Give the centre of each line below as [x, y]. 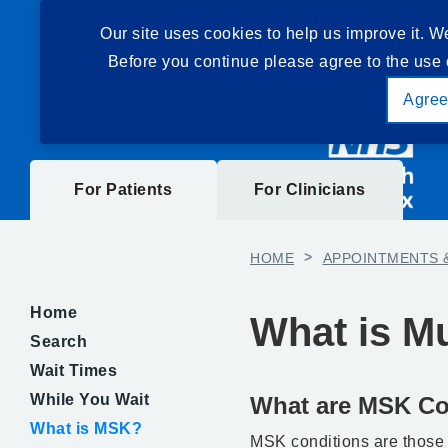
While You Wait [89, 399]
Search [58, 341]
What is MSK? [86, 428]
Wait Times [73, 370]
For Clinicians [309, 189]
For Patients [123, 189]
